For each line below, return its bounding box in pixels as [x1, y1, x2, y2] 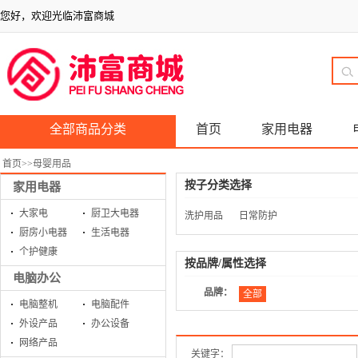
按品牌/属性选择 [185, 257, 266, 269]
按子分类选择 [185, 179, 252, 191]
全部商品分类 [50, 122, 126, 136]
